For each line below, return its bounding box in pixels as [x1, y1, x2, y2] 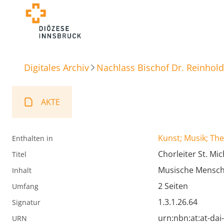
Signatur [12, 197, 40, 207]
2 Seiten [158, 180, 188, 192]
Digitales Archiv [24, 61, 89, 73]
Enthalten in [12, 133, 53, 143]
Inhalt [12, 165, 31, 175]
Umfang [12, 181, 38, 191]
